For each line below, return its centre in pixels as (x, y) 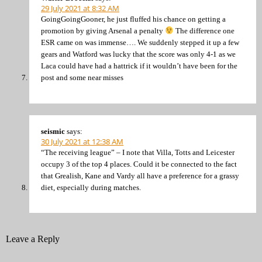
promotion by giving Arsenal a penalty (103, 31)
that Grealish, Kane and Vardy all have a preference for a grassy (140, 175)
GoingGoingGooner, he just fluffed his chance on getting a (133, 19)
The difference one (204, 31)
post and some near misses (82, 78)
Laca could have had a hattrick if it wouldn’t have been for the (139, 66)
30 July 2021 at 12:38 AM (82, 141)
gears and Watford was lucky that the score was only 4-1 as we (138, 54)
